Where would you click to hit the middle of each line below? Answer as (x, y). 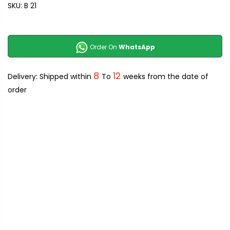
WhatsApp (137, 47)
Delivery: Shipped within (51, 77)
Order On (103, 47)
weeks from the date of (166, 77)
